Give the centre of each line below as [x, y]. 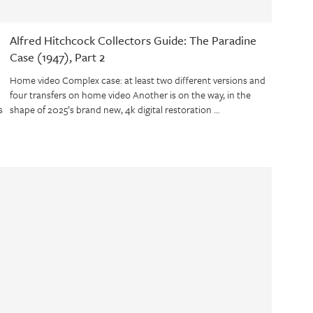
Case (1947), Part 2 [57, 57]
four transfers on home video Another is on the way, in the [130, 95]
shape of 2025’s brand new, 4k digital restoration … [114, 110]
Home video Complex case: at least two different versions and [137, 80]
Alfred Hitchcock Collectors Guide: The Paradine [133, 41]
